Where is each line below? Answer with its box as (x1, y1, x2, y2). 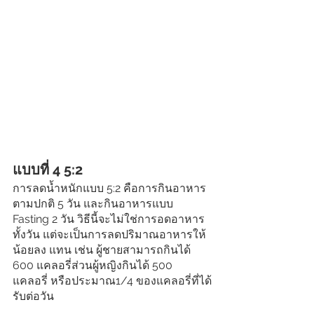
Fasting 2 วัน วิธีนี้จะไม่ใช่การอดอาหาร (13, 212, 205, 226)
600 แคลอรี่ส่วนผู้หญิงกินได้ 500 (13, 259, 175, 273)
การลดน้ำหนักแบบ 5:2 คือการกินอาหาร (13, 182, 206, 196)
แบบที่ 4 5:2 (13, 161, 83, 179)
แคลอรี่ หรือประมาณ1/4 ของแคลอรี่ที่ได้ (13, 274, 212, 288)
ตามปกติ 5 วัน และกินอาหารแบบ (13, 197, 176, 211)
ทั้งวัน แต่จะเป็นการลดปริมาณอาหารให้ (13, 228, 206, 242)
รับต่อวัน (13, 289, 54, 303)
